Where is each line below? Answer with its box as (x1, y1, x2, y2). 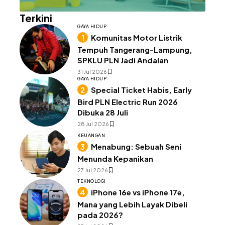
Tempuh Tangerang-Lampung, (77, 45, 192, 55)
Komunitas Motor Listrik (91, 33, 182, 43)
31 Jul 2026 (77, 68, 107, 75)
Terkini (20, 12, 52, 25)
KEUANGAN (77, 132, 105, 138)
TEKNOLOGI (77, 178, 106, 184)
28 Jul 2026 (77, 121, 109, 128)
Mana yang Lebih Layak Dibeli (77, 199, 187, 209)
